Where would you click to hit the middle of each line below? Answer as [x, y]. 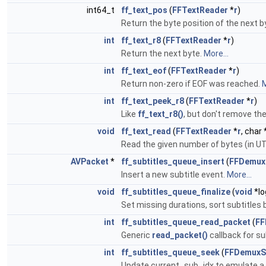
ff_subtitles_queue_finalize [176, 192]
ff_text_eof [144, 71]
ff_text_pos [144, 10]
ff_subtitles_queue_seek [170, 252]
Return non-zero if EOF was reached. [191, 84]
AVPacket [90, 161]
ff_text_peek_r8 [153, 101]
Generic [137, 235]
